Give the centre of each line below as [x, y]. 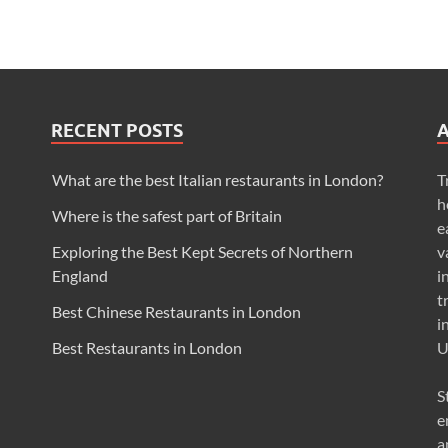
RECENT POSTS [116, 130]
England [79, 275]
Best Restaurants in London [146, 347]
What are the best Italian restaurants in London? [217, 179]
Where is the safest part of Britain [166, 215]
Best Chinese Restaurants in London [176, 311]
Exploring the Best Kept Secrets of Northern [202, 251]
